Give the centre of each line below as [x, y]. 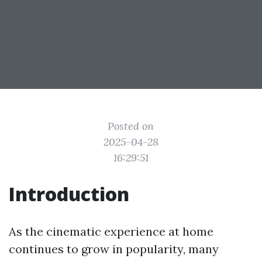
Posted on [131, 126]
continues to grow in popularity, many [114, 249]
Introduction [69, 194]
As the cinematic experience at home [111, 231]
